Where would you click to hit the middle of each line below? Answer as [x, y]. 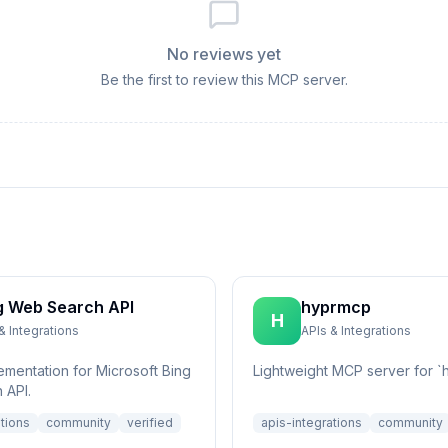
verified [150, 422]
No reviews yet [224, 54]
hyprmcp [336, 307]
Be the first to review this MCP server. [224, 79]
